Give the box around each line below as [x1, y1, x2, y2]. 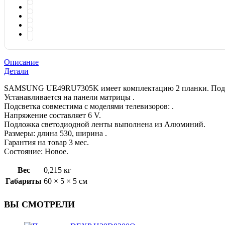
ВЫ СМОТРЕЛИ [4, 199, 75, 210]
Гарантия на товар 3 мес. [4, 138, 89, 147]
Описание [4, 58, 39, 67]
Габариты [6, 177, 42, 186]
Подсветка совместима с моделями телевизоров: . [4, 102, 174, 111]
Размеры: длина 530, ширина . [4, 129, 107, 138]
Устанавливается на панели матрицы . [4, 93, 135, 102]
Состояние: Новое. [4, 147, 68, 156]
